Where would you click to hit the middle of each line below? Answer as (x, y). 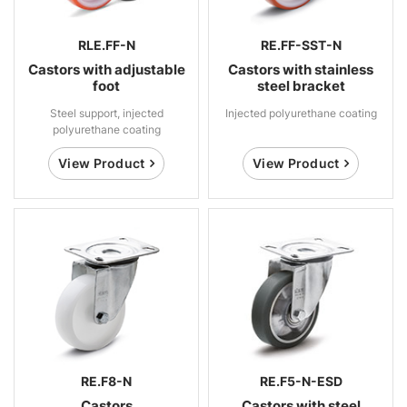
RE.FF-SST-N (301, 45)
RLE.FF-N (106, 45)
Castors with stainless (301, 69)
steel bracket (301, 85)
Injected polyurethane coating (301, 113)
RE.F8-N (106, 382)
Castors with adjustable (106, 69)
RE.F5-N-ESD (301, 382)
